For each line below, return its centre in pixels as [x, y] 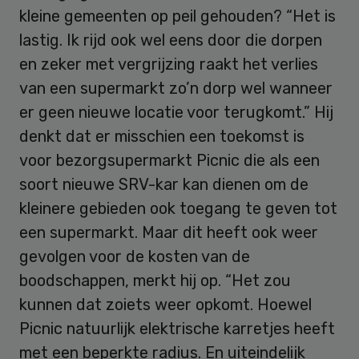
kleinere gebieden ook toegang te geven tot [178, 209]
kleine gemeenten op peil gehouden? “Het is [177, 16]
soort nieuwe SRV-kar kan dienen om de [164, 185]
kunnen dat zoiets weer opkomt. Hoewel [165, 305]
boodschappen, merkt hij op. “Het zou [155, 281]
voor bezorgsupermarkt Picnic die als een [169, 161]
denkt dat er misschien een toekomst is [162, 137]
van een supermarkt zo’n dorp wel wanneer [176, 89]
